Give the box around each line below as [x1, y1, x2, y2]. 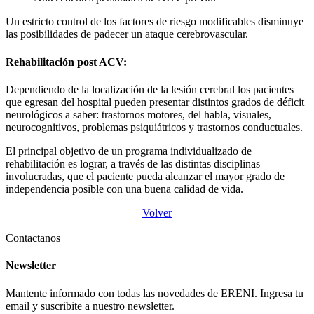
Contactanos [6, 232, 60, 244]
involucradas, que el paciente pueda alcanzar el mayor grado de [6, 170, 285, 182]
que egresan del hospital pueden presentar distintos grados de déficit [6, 96, 304, 108]
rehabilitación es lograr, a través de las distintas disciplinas [6, 158, 260, 170]
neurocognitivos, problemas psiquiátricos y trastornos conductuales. [6, 121, 303, 133]
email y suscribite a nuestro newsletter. [6, 299, 175, 312]
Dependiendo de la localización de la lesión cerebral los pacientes [6, 83, 294, 95]
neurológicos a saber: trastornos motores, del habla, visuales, [6, 109, 271, 121]
